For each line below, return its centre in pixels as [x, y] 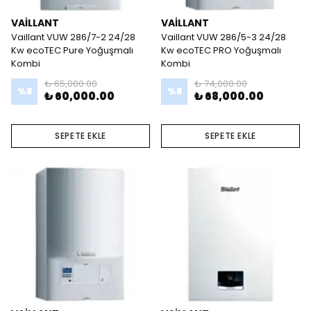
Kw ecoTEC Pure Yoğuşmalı [72, 50]
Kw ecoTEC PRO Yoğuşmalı [221, 50]
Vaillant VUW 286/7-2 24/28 [73, 37]
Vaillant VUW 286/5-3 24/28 [224, 37]
